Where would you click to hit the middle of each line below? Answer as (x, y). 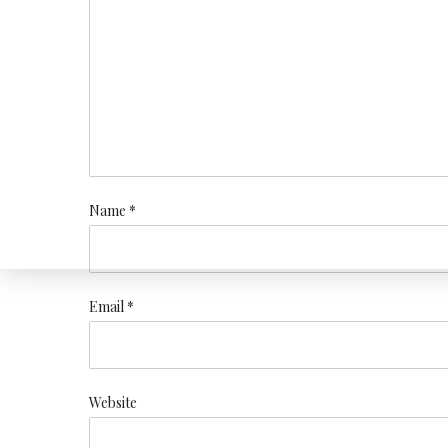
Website (113, 402)
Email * (111, 306)
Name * (112, 210)
